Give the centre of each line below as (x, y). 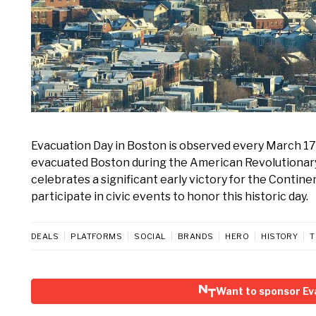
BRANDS (195, 236)
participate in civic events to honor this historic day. (170, 196)
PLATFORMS (97, 236)
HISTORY (280, 236)
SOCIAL (150, 236)
